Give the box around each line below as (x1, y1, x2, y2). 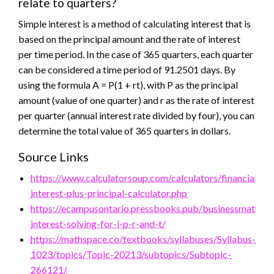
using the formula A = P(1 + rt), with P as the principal (18, 79, 238, 91)
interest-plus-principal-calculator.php (31, 187, 187, 199)
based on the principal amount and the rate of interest (18, 33, 240, 45)
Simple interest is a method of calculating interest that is (18, 18, 251, 30)
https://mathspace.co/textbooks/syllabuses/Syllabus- (31, 233, 256, 245)
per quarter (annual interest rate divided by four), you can (18, 109, 254, 122)
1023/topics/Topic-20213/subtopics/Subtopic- (31, 248, 231, 261)
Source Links (18, 149, 89, 165)
